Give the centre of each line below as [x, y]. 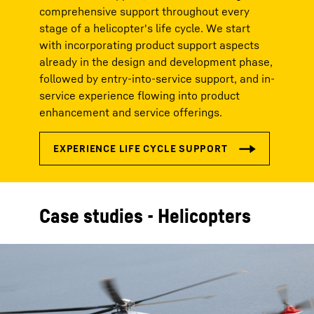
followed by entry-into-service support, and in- [157, 78]
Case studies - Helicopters [145, 216]
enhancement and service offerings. [131, 112]
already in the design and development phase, [156, 62]
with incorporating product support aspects [149, 45]
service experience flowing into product [139, 95]
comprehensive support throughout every [144, 11]
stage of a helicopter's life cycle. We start [145, 28]
